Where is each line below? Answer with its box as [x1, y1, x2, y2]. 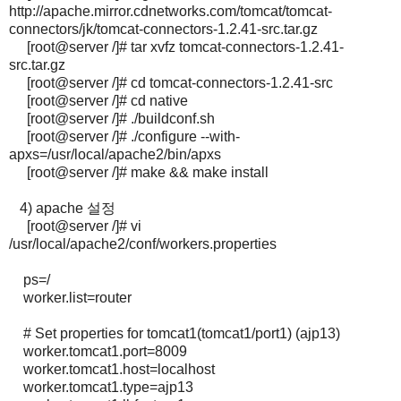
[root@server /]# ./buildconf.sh [9, 111, 215, 127]
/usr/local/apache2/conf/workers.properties [9, 236, 277, 252]
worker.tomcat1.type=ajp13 [23, 380, 193, 396]
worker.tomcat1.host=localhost [23, 362, 215, 378]
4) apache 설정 [9, 200, 115, 217]
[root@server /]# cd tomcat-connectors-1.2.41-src [9, 75, 333, 91]
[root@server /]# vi [9, 218, 141, 235]
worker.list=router [23, 290, 132, 306]
